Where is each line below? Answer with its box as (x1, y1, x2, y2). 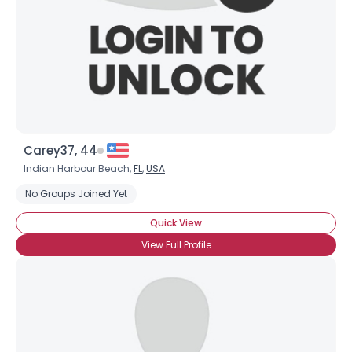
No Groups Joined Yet (25, 187, 127, 200)
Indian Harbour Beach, (24, 162, 134, 175)
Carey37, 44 (24, 142, 97, 159)
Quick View (150, 216, 202, 229)
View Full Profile (141, 238, 211, 251)
